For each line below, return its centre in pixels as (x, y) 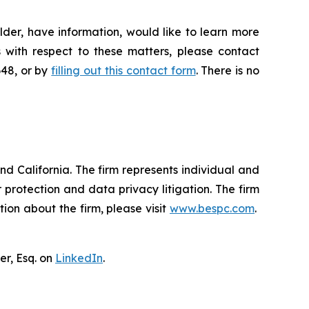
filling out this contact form (123, 71)
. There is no (228, 71)
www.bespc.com (212, 209)
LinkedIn (79, 258)
